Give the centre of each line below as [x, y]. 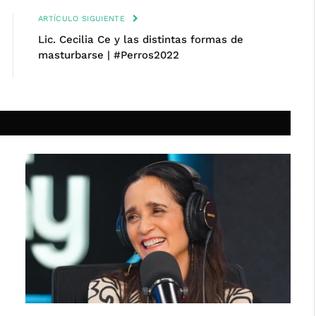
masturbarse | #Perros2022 [109, 55]
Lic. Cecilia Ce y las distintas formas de [141, 39]
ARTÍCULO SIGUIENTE [83, 19]
